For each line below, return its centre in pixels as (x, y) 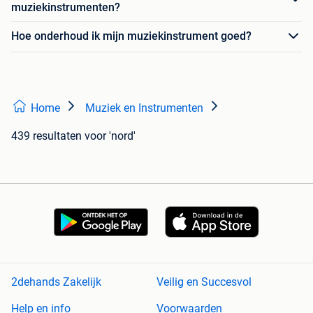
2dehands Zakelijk (56, 282)
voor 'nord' (110, 136)
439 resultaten (46, 136)
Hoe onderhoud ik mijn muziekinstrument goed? (131, 36)
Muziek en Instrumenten (144, 108)
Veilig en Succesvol (204, 282)
